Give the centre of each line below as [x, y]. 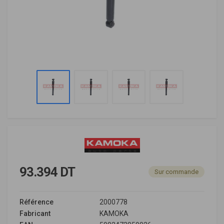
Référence [36, 202]
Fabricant [35, 213]
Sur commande [176, 172]
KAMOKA [114, 213]
